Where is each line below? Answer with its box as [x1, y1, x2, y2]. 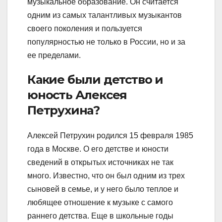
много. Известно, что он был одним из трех [27, 171, 185, 180]
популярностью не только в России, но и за [27, 37, 185, 46]
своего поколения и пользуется [27, 24, 142, 33]
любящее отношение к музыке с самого [27, 198, 173, 207]
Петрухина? [27, 103, 100, 117]
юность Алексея [27, 87, 127, 102]
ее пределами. [27, 51, 81, 59]
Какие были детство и [27, 72, 163, 87]
